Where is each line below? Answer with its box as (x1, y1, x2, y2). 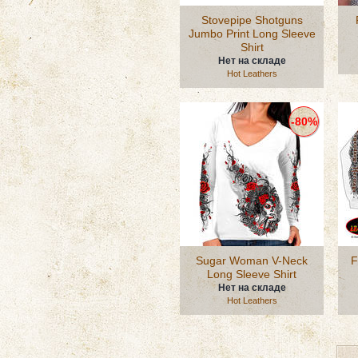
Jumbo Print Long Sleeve (188, 27, 316, 40)
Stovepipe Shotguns (201, 14, 303, 26)
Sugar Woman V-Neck (196, 254, 308, 267)
